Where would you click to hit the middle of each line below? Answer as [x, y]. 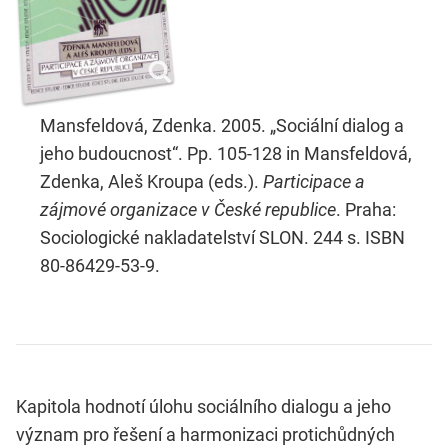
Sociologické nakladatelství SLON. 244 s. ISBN [222, 237]
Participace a [314, 181]
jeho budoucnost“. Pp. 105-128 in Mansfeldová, [226, 153]
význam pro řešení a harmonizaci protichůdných [205, 434]
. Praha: [366, 209]
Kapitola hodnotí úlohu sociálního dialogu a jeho [203, 406]
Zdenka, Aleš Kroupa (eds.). [151, 181]
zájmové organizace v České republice [188, 209]
